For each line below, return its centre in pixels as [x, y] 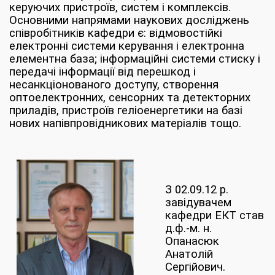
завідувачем [198, 203]
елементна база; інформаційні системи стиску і [135, 59]
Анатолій [189, 254]
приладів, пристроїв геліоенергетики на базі [126, 110]
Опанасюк [192, 241]
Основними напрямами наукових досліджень [129, 20]
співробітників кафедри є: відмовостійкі [116, 33]
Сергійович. [195, 267]
